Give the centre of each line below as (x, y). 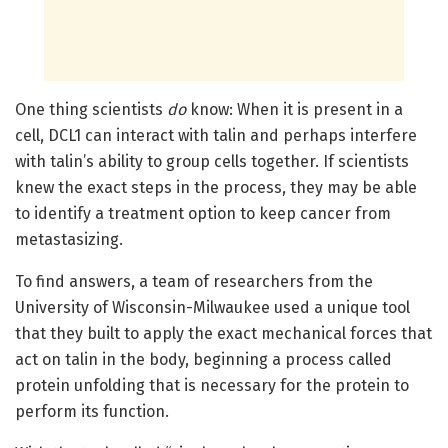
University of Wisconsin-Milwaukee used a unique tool (212, 308)
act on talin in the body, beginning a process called (203, 360)
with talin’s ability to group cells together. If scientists (212, 162)
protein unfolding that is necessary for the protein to (212, 386)
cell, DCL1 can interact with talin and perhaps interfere (216, 136)
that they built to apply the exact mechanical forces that (223, 334)
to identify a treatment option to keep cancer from (203, 214)
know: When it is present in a (296, 110)
